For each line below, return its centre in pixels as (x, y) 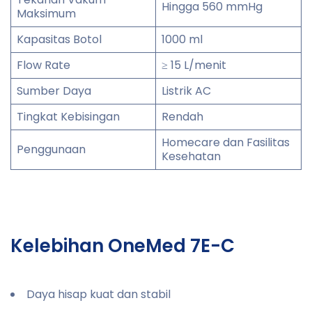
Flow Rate (44, 65)
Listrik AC (186, 91)
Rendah (182, 116)
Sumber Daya (54, 91)
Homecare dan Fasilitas (226, 142)
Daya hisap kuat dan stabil (99, 294)
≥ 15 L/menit (194, 65)
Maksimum (46, 13)
